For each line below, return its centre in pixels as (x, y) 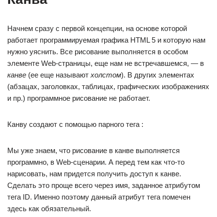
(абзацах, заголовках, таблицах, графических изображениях (108, 86)
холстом (106, 75)
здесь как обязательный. (49, 209)
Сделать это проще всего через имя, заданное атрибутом (104, 185)
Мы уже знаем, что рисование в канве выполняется (93, 150)
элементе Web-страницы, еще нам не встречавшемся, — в (106, 63)
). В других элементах (158, 75)
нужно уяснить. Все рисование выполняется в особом (98, 52)
